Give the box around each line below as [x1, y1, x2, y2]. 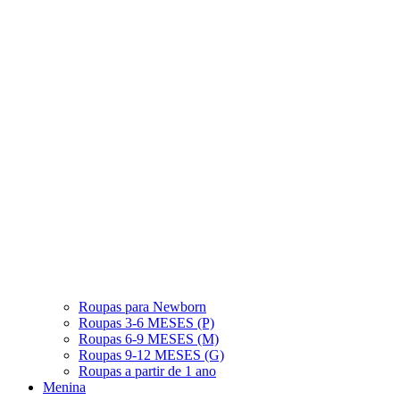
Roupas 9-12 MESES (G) [79, 347, 224, 362]
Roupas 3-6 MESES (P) [79, 315, 214, 330]
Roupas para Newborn [79, 299, 206, 314]
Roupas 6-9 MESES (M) [79, 331, 219, 346]
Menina [43, 379, 86, 395]
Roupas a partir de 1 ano [79, 363, 216, 379]
